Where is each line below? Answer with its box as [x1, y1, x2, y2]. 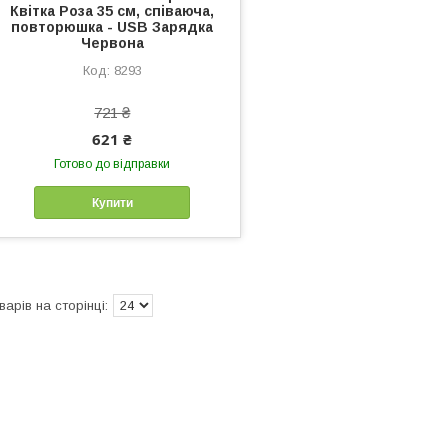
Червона [80, 35, 144, 52]
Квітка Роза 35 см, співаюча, [10, 3, 215, 20]
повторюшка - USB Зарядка [11, 19, 214, 36]
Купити [91, 195, 133, 210]
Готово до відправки [54, 157, 171, 172]
